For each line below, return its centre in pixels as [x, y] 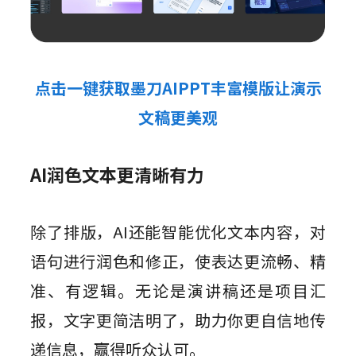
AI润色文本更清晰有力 [118, 174]
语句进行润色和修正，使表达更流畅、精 [178, 261]
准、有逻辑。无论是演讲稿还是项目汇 [178, 290]
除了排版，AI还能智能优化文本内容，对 [178, 231]
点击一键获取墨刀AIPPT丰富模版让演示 [178, 87]
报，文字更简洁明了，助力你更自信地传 [178, 319]
